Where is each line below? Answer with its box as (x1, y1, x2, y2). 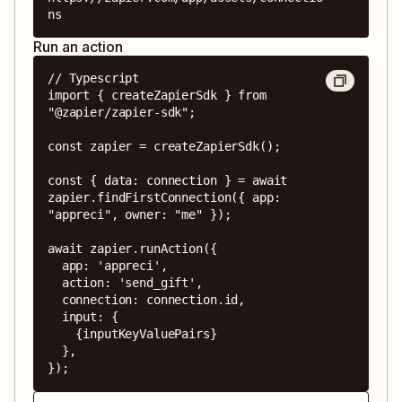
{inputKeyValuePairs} (48, 326, 76, 341)
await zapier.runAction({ (48, 240, 217, 256)
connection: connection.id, (48, 292, 62, 307)
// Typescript (48, 70, 140, 85)
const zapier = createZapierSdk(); (48, 138, 281, 153)
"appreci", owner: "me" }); (48, 206, 232, 222)
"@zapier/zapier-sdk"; (48, 104, 197, 119)
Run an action (33, 37, 123, 56)
